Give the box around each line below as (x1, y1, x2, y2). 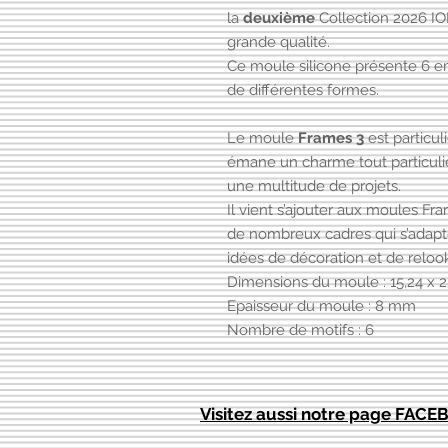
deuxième (243, 9, 315, 28)
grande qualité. (227, 33, 330, 52)
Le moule (227, 129, 298, 148)
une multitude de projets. (227, 177, 401, 196)
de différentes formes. (227, 81, 379, 100)
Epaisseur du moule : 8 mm (227, 297, 416, 316)
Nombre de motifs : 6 (227, 321, 374, 340)
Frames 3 (298, 129, 364, 148)
